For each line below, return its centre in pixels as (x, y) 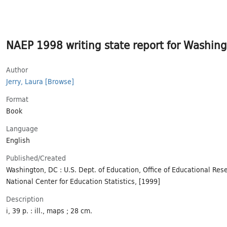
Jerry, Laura (25, 81)
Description (25, 199)
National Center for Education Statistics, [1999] (83, 181)
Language (22, 128)
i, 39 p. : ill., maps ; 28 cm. (49, 211)
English (18, 140)
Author (17, 70)
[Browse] (60, 81)
